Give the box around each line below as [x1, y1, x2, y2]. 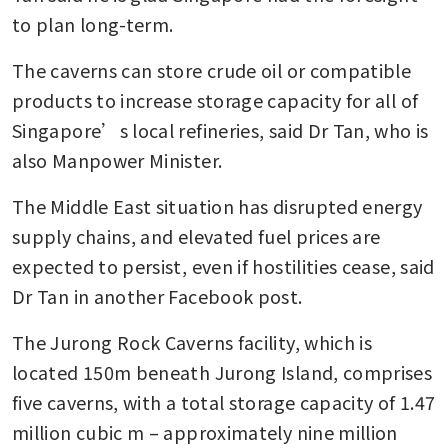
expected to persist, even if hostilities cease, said [12, 253, 435, 280]
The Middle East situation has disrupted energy [12, 193, 423, 220]
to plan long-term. [12, 11, 174, 38]
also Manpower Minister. [12, 147, 223, 174]
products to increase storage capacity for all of [12, 87, 419, 114]
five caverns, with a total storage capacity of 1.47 [12, 389, 436, 416]
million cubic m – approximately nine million [12, 419, 398, 446]
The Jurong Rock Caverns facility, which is [12, 329, 373, 356]
